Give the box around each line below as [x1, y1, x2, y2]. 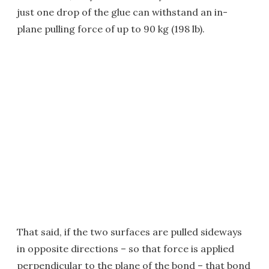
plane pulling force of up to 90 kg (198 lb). [17, 23, 205, 35]
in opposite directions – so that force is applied [17, 243, 234, 255]
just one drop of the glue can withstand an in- [17, 6, 228, 18]
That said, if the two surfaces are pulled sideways [17, 226, 242, 238]
